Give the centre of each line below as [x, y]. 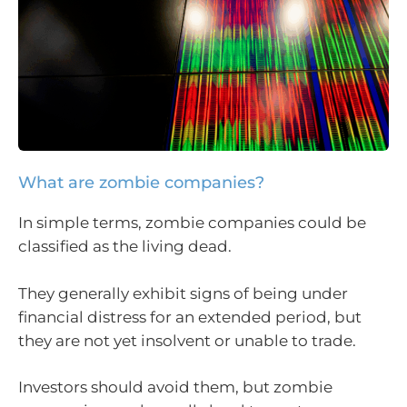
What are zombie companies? [141, 183]
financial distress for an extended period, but [190, 317]
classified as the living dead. [125, 246]
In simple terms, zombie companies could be [192, 223]
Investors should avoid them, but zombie [175, 387]
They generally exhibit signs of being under [183, 293]
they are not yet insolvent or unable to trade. [187, 340]
